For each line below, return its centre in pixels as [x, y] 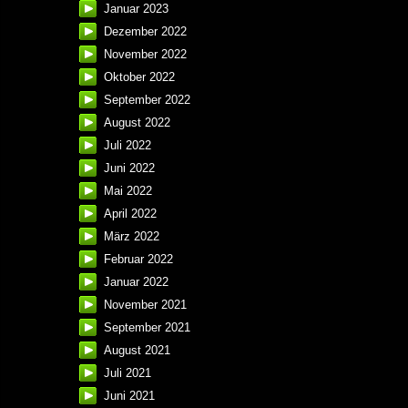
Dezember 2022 [145, 32]
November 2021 [145, 305]
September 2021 [147, 328]
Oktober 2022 [139, 77]
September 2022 [147, 100]
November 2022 [145, 55]
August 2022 [137, 123]
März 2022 [132, 237]
